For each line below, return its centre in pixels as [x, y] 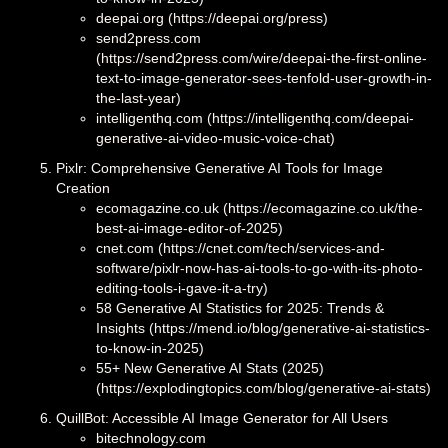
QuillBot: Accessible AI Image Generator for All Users [222, 417]
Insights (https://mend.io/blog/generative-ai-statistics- [263, 327]
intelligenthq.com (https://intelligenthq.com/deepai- [255, 117]
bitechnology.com [151, 437]
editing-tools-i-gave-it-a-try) [182, 287]
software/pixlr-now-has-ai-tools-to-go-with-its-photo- [259, 267]
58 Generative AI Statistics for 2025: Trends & [240, 307]
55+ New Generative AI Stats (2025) [210, 367]
